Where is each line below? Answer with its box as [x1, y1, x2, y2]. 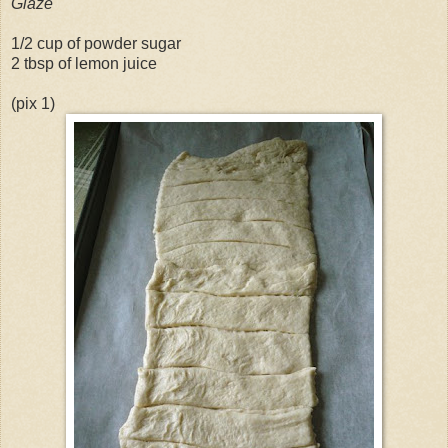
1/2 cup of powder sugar [11, 34, 181, 52]
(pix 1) [11, 94, 55, 112]
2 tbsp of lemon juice [11, 54, 157, 72]
